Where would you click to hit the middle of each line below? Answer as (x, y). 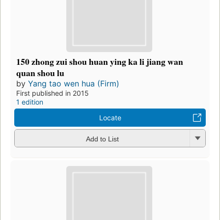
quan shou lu (40, 73)
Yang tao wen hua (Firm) (74, 84)
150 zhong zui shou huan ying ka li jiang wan (100, 62)
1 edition (30, 102)
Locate (110, 118)
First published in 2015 (53, 93)
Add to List (102, 139)
